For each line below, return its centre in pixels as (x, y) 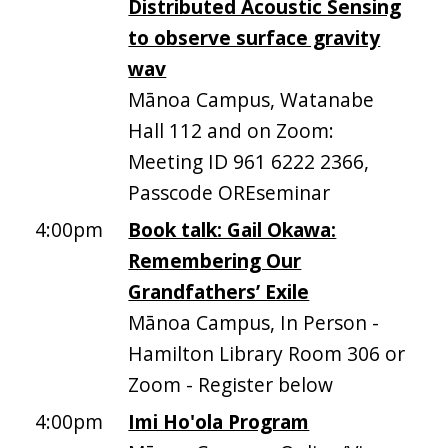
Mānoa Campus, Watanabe (251, 100)
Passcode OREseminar (229, 193)
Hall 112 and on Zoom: (231, 131)
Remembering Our (215, 261)
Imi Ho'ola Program (219, 422)
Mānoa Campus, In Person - (254, 323)
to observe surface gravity (254, 38)
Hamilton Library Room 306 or (267, 354)
